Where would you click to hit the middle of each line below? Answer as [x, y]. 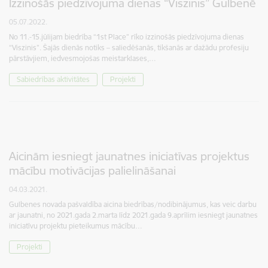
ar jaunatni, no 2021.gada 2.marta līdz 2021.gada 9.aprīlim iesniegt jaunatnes [133, 215]
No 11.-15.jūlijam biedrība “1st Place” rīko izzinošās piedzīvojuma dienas [127, 37]
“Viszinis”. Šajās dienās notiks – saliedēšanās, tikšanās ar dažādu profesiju [129, 48]
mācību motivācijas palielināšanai [92, 171]
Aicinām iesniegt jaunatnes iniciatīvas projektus [129, 156]
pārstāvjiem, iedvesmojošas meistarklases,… [83, 59]
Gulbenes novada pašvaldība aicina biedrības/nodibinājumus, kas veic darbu [133, 205]
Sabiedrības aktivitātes [53, 80]
